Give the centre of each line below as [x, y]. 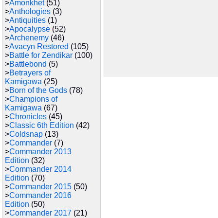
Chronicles [28, 117]
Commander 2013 [40, 152]
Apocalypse [30, 29]
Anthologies [30, 11]
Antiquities [27, 20]
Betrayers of [30, 73]
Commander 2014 [40, 169]
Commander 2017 [40, 213]
